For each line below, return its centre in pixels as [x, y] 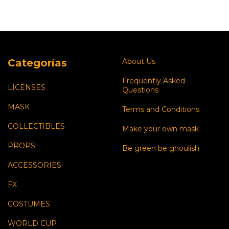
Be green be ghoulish [161, 148]
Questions [140, 90]
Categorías [37, 63]
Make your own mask [161, 129]
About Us [139, 61]
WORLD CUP [32, 223]
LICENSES [27, 87]
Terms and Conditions [161, 109]
